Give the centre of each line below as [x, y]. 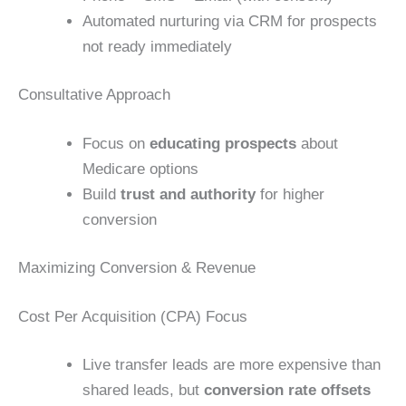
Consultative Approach [94, 95]
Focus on [116, 143]
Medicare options [140, 169]
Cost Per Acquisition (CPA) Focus [133, 316]
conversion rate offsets [287, 391]
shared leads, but [143, 391]
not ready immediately [157, 46]
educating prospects [223, 143]
